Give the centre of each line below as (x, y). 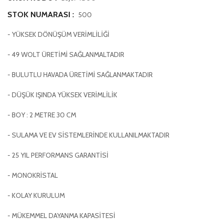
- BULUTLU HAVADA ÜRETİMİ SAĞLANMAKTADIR (81, 75)
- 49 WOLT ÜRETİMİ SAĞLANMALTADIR (67, 55)
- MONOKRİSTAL (33, 176)
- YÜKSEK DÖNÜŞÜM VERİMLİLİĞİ (59, 35)
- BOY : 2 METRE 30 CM (42, 115)
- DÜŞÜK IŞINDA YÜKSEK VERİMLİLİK (63, 95)
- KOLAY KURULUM (36, 196)
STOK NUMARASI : (41, 15)
